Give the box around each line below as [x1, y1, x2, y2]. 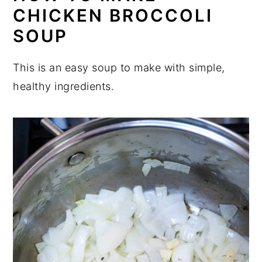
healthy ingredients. [13, 80, 115, 92]
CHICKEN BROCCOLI [13, 5, 213, 26]
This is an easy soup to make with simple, [13, 61, 225, 74]
